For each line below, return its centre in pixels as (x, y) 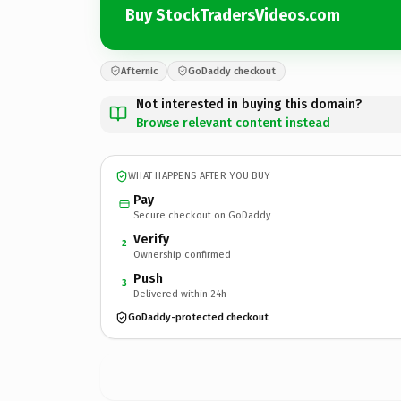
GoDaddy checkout (232, 71)
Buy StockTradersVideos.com (233, 15)
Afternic (139, 71)
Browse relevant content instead (233, 123)
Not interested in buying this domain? (249, 104)
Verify (151, 239)
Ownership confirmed (182, 254)
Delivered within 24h (180, 294)
